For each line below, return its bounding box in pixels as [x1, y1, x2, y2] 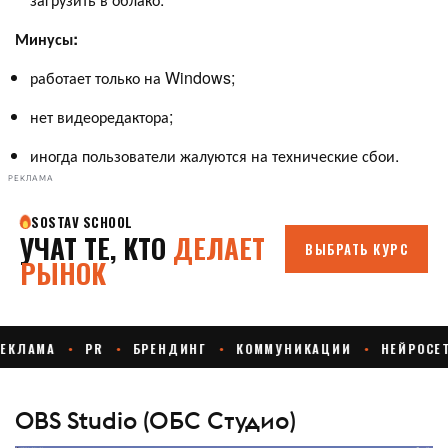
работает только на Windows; [30, 66, 235, 90]
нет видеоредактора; [30, 105, 173, 129]
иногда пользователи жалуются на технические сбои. [30, 144, 399, 168]
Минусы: [15, 27, 78, 51]
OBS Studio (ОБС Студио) [15, 404, 296, 435]
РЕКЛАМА [8, 173, 54, 183]
